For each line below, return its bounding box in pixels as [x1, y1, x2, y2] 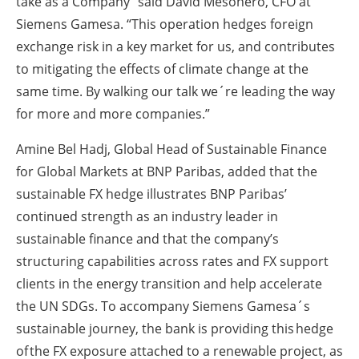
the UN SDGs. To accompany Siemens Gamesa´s [16, 297, 310, 316]
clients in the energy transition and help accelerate [16, 275, 322, 293]
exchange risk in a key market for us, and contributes [16, 38, 335, 56]
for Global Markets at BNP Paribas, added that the [16, 163, 317, 181]
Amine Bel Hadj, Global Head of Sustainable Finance [16, 140, 327, 159]
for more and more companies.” [16, 105, 210, 123]
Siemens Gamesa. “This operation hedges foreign [16, 15, 313, 34]
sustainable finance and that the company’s [16, 230, 279, 248]
